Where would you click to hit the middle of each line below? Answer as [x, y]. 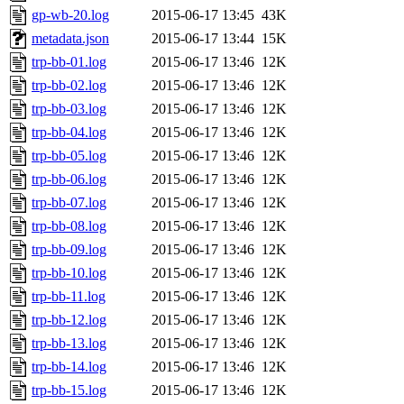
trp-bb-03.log [69, 109]
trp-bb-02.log [69, 86]
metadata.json [70, 39]
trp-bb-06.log [69, 179]
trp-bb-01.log [69, 62]
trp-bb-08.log [69, 226]
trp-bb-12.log [69, 320]
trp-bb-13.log [69, 344]
